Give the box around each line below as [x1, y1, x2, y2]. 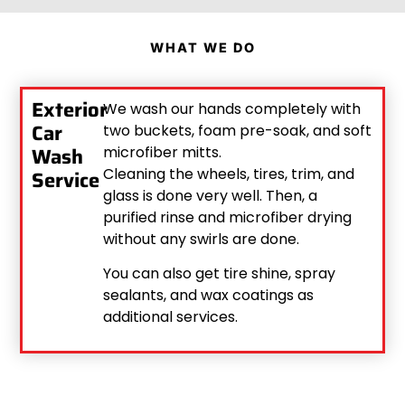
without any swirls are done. [102, 228, 299, 250]
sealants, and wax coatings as [102, 285, 314, 306]
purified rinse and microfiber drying [102, 206, 352, 228]
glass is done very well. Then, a [102, 184, 317, 206]
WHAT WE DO [149, 39, 256, 55]
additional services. [102, 306, 238, 328]
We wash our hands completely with [102, 98, 361, 119]
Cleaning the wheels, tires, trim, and [102, 163, 354, 184]
